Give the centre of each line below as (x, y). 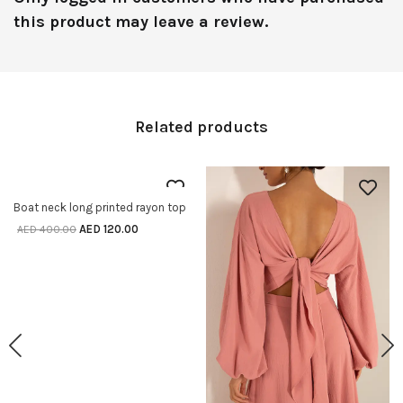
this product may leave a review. (141, 22)
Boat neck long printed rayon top (100, 207)
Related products (201, 126)
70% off (55, 190)
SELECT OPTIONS (116, 208)
